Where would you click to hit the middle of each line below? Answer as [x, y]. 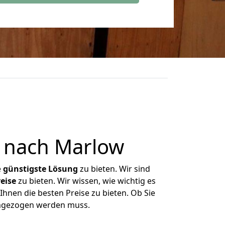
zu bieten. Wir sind [114, 169]
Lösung [63, 169]
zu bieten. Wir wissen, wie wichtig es [86, 181]
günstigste [25, 169]
